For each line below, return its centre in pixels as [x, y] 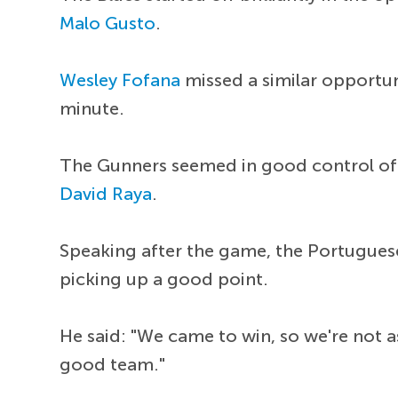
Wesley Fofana [120, 80]
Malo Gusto [108, 23]
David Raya [106, 193]
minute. [92, 108]
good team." [113, 364]
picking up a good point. [164, 279]
